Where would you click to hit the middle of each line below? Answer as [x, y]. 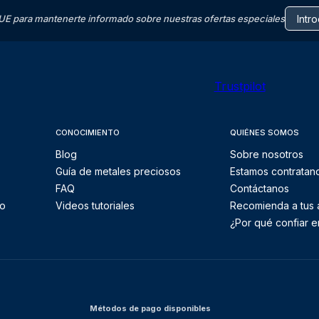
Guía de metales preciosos [118, 171]
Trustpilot [240, 86]
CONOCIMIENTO [87, 132]
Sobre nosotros [267, 154]
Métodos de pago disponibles [150, 308]
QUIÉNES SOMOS [265, 132]
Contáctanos [260, 188]
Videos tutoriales [95, 205]
